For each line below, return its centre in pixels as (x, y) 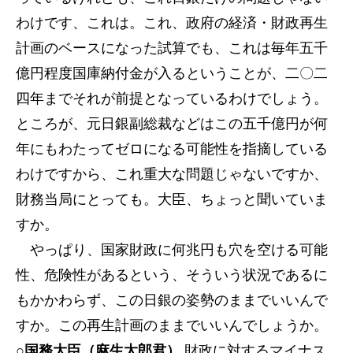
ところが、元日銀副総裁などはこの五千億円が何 (172, 124)
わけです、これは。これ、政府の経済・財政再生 (172, 23)
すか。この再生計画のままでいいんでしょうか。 (172, 325)
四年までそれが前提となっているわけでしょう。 (172, 98)
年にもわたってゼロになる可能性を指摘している (172, 149)
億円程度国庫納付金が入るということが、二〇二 (172, 73)
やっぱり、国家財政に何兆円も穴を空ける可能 (172, 250)
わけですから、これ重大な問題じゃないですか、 (172, 174)
